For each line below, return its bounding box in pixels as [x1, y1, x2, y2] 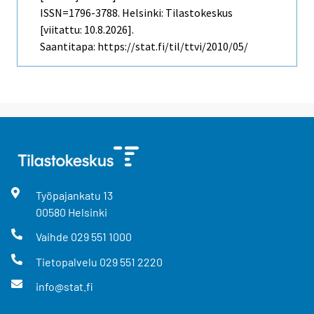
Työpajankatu [35, 189, 103, 203]
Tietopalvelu [35, 254, 100, 268]
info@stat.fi [35, 279, 93, 293]
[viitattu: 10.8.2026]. [40, 22, 134, 37]
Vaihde [35, 230, 71, 244]
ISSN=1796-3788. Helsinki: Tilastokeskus [40, 6, 233, 20]
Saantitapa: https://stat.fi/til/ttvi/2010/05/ [40, 39, 248, 54]
